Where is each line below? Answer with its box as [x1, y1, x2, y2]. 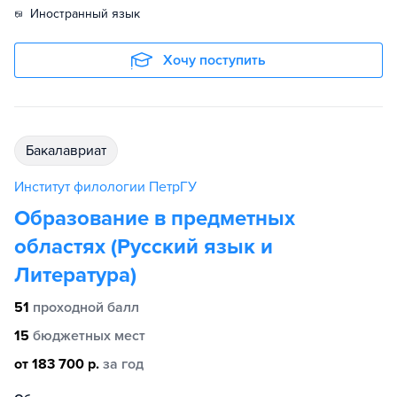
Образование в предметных [14, 206, 295, 231]
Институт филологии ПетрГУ [14, 178, 197, 196]
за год [103, 355, 144, 373]
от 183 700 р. [14, 355, 99, 373]
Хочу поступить [163, 51, 266, 69]
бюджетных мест [33, 327, 145, 345]
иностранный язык [39, 6, 140, 21]
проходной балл [33, 299, 139, 316]
